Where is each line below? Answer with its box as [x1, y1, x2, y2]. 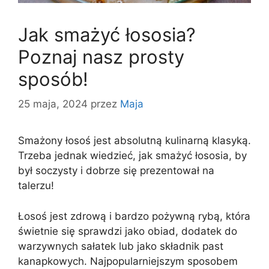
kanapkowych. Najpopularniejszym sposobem [18, 255, 238, 267]
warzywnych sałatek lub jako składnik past [18, 240, 223, 252]
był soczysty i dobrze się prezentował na [18, 165, 214, 177]
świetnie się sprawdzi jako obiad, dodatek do [18, 225, 237, 237]
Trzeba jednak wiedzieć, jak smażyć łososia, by [18, 150, 247, 162]
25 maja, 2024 [18, 98, 88, 110]
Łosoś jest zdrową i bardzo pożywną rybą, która [18, 210, 250, 222]
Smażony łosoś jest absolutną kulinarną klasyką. [18, 134, 251, 147]
